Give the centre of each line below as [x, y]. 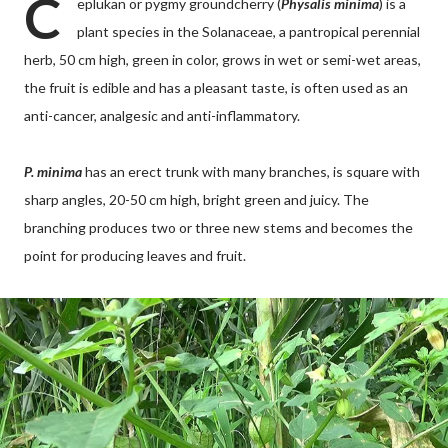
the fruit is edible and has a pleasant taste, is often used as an [216, 87]
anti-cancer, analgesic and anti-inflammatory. [162, 115]
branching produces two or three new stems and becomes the [218, 227]
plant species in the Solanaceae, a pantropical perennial [248, 31]
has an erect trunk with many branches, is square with [251, 171]
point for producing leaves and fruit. [135, 255]
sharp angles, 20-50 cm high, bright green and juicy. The [196, 199]
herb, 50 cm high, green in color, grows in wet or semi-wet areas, [222, 59]
